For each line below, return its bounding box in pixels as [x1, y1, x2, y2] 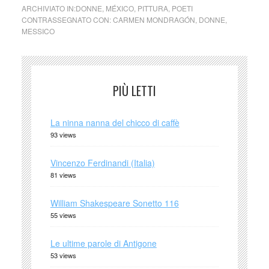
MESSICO [21, 25, 55, 36]
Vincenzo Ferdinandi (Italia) [50, 156, 155, 169]
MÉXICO [105, 2, 134, 13]
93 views [50, 129, 76, 139]
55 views [50, 210, 76, 220]
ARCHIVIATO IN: [21, 2, 76, 13]
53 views [50, 250, 76, 260]
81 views [50, 169, 76, 180]
